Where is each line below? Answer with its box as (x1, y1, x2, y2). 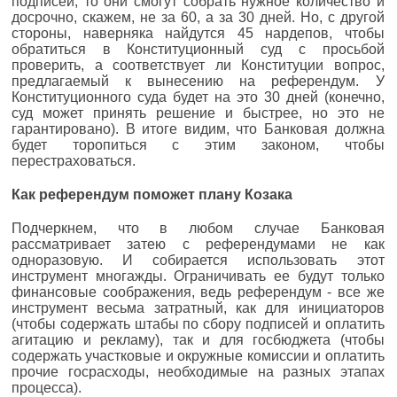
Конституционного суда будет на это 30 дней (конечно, (12, 89, 385, 105)
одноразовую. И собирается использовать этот (12, 252, 385, 268)
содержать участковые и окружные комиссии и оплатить (12, 347, 385, 363)
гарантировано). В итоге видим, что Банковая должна (12, 121, 385, 136)
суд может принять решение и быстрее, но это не (12, 105, 385, 121)
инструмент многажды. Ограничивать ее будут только (12, 268, 385, 284)
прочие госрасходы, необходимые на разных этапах (12, 363, 385, 379)
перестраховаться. (12, 152, 136, 168)
